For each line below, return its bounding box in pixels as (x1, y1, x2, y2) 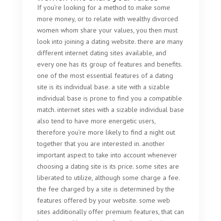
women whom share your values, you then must (37, 26, 178, 35)
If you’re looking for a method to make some (37, 3, 170, 12)
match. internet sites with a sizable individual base (37, 105, 184, 114)
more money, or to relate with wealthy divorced (37, 14, 178, 23)
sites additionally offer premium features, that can (37, 207, 184, 216)
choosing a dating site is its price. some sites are (37, 162, 179, 171)
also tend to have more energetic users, (37, 116, 155, 125)
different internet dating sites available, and (37, 48, 166, 57)
